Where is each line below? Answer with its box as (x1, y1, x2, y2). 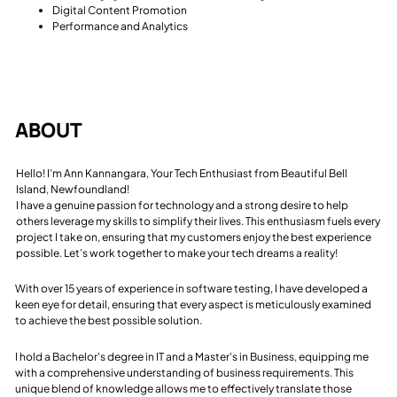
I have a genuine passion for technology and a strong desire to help (15, 198, 348, 212)
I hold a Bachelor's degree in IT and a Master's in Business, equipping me (15, 350, 370, 364)
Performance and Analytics (52, 19, 189, 33)
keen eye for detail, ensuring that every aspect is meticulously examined (15, 298, 372, 312)
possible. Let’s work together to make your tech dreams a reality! (15, 245, 338, 260)
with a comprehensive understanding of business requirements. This (15, 366, 354, 380)
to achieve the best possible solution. (15, 314, 203, 328)
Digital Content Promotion (52, 3, 188, 17)
